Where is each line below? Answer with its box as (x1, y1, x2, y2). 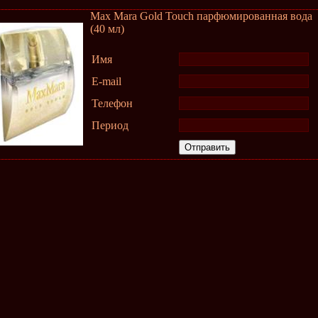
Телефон (92, 97, 133, 109)
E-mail (92, 75, 121, 87)
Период (92, 119, 128, 131)
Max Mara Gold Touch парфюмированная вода (90, 10, 312, 22)
